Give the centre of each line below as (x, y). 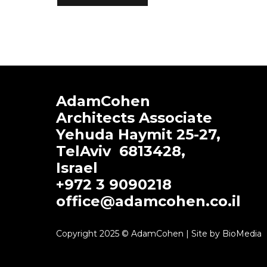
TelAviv (88, 151)
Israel (77, 168)
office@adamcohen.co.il (149, 201)
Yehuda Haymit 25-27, (139, 134)
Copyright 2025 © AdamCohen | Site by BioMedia (159, 234)
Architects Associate (139, 118)
